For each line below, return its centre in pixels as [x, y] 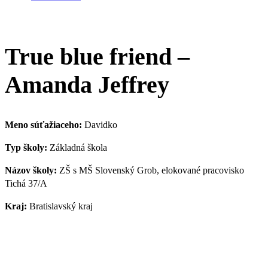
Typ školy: [26, 148]
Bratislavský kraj [60, 206]
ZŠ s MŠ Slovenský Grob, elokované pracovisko [150, 170]
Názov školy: [31, 170]
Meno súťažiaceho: [43, 125]
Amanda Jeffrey [87, 85]
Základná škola [77, 148]
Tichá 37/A [26, 184]
